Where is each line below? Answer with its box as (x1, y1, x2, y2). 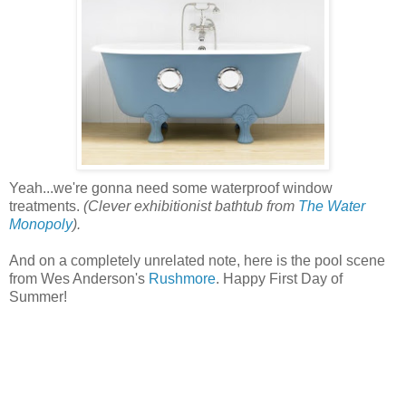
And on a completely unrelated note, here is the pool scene (9, 253, 385, 269)
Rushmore (149, 271, 216, 287)
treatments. (9, 198, 83, 215)
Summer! (9, 289, 67, 305)
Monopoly (9, 217, 72, 233)
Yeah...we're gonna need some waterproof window (9, 180, 333, 197)
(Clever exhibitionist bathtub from (83, 198, 298, 215)
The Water (298, 198, 365, 215)
